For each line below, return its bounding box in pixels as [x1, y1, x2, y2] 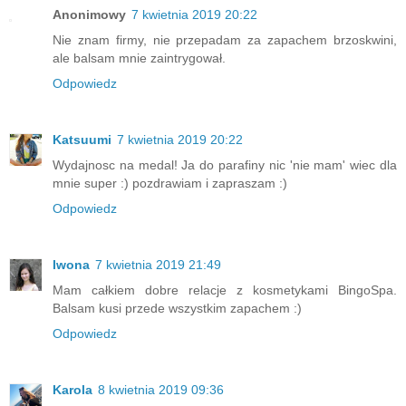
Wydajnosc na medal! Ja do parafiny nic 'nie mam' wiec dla [53, 157, 397, 172]
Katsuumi [53, 131, 111, 147]
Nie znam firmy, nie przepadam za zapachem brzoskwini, [53, 32, 397, 47]
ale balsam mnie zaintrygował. [53, 50, 226, 65]
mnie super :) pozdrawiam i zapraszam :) [53, 175, 287, 190]
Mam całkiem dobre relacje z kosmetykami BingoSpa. [53, 282, 397, 297]
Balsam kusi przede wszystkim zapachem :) [53, 300, 302, 315]
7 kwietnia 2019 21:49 [95, 256, 221, 272]
